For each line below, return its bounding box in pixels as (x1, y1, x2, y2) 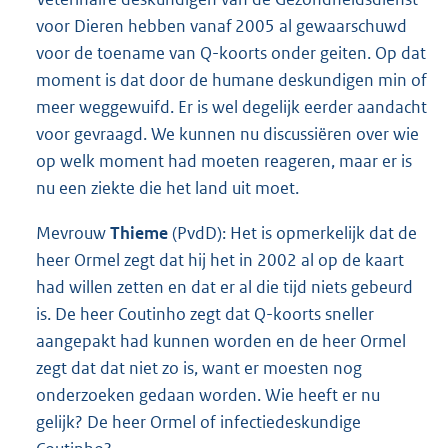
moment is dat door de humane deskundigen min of (36, 68, 427, 91)
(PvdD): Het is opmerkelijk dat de (168, 221, 417, 244)
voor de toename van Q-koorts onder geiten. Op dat (36, 41, 426, 64)
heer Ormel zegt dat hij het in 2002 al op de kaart (36, 248, 404, 271)
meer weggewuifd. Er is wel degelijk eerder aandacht (36, 95, 427, 118)
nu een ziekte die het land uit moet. (36, 176, 299, 199)
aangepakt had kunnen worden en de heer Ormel (36, 329, 406, 352)
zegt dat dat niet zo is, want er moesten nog (36, 356, 362, 379)
